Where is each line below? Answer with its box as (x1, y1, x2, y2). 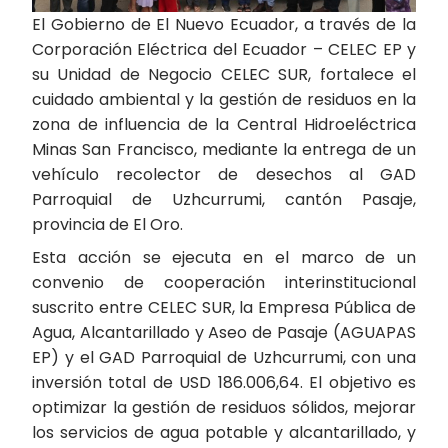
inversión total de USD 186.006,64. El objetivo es (32, 370, 416, 394)
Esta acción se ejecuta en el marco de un (32, 245, 416, 269)
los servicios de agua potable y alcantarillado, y (32, 420, 416, 444)
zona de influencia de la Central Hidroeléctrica (32, 112, 416, 136)
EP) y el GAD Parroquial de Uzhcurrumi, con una (32, 345, 416, 369)
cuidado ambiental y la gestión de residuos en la (32, 87, 416, 111)
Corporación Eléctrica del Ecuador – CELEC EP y (32, 37, 416, 61)
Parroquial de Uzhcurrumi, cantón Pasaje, (32, 187, 416, 211)
